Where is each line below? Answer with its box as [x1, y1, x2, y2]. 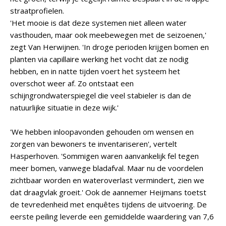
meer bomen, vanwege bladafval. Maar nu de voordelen [10, 163, 203, 173]
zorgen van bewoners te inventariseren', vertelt [10, 139, 177, 149]
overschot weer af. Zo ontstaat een [10, 78, 134, 88]
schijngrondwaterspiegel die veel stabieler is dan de [10, 90, 191, 100]
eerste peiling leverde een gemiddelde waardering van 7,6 [10, 211, 214, 221]
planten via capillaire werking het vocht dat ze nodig [10, 54, 189, 64]
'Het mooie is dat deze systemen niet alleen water [10, 18, 187, 28]
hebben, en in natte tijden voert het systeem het [10, 66, 180, 76]
